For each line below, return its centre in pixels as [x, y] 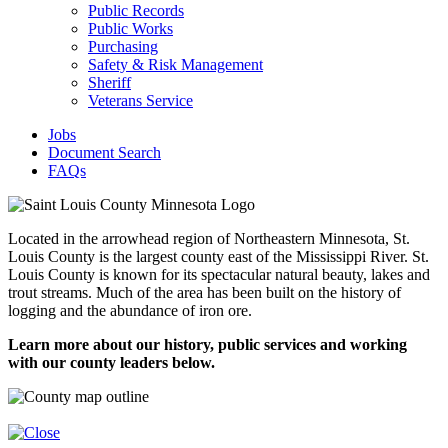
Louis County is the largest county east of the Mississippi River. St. [218, 256]
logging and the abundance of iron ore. [130, 310]
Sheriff [109, 82]
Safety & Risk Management [175, 64]
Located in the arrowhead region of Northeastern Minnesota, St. [209, 238]
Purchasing [123, 46]
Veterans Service [140, 100]
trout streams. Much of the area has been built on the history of [204, 292]
